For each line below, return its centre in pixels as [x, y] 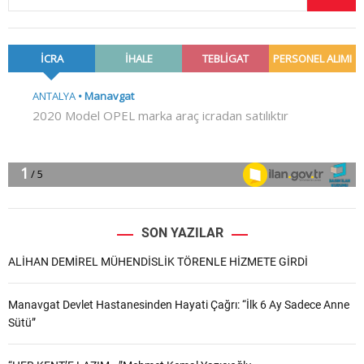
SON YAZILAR [182, 233]
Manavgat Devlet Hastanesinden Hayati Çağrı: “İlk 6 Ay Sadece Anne [179, 305]
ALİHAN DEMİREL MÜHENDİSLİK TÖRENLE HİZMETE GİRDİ [158, 262]
